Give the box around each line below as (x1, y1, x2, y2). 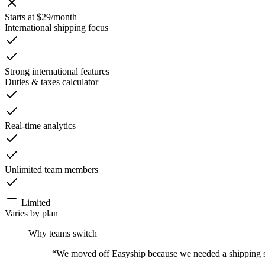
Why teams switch (28, 228, 97, 239)
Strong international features (5, 66, 109, 77)
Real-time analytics (5, 121, 76, 131)
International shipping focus (5, 22, 108, 33)
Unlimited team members (5, 164, 98, 175)
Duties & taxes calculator (5, 77, 98, 88)
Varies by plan (5, 208, 58, 219)
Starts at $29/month (5, 12, 77, 22)
